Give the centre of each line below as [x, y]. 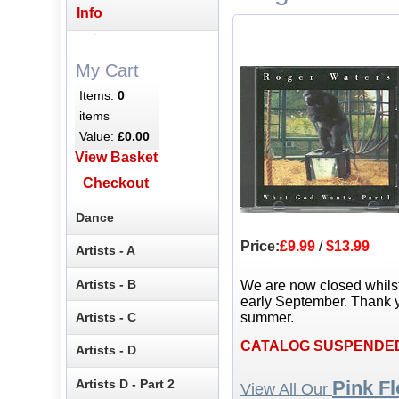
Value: [99, 136]
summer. [267, 318]
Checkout [116, 183]
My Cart [107, 70]
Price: [260, 247]
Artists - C [106, 318]
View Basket [116, 158]
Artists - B [106, 284]
